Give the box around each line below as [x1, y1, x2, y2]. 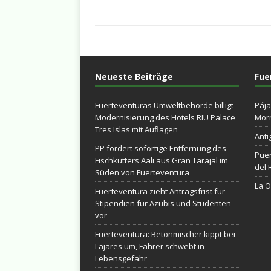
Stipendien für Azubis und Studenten [95, 198, 231, 209]
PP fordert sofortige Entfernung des [95, 143, 226, 154]
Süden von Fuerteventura [95, 167, 189, 178]
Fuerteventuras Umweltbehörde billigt [95, 100, 233, 111]
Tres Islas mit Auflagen [95, 124, 178, 135]
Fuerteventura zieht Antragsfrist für [95, 186, 225, 197]
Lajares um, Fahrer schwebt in [95, 241, 204, 252]
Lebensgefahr [95, 253, 147, 264]
